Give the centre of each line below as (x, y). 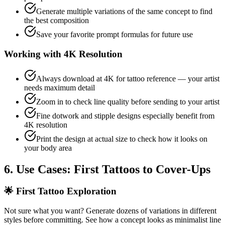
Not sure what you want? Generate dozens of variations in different (110, 211)
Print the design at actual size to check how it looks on (122, 139)
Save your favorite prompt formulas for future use (115, 35)
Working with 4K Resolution (63, 54)
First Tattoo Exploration (66, 191)
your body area (48, 148)
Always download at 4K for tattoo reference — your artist (128, 78)
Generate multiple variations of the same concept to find (124, 12)
